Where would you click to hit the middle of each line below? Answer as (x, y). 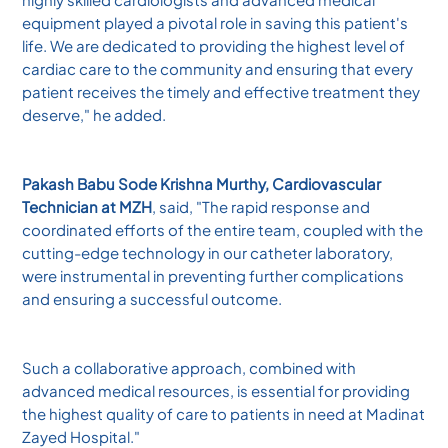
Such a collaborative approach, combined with (189, 367)
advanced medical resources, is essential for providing (216, 390)
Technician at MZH (87, 206)
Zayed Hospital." (81, 436)
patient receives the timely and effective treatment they (221, 91)
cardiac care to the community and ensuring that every (218, 68)
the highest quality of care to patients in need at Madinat (224, 413)
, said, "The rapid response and (261, 206)
